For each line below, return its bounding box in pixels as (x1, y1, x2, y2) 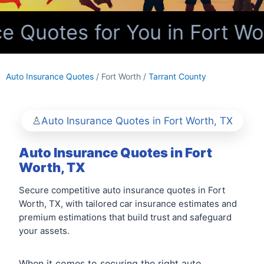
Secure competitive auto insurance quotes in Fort (19, 184, 225, 196)
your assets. (19, 225, 70, 236)
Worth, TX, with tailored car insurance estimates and (19, 198, 237, 209)
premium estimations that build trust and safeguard (19, 212, 232, 223)
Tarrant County (148, 71, 206, 81)
